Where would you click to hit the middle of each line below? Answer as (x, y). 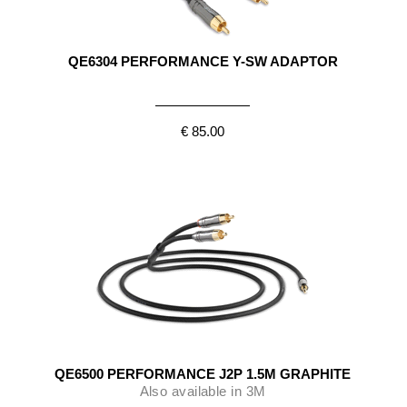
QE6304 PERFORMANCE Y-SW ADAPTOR (203, 61)
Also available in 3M (203, 391)
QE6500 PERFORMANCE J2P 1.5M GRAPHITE (203, 373)
